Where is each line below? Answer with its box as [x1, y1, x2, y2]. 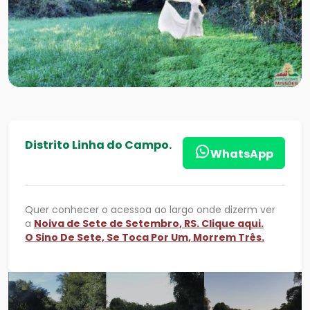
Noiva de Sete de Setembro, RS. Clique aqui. [34, 216, 264, 230]
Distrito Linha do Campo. [25, 136, 172, 153]
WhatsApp [210, 145, 273, 162]
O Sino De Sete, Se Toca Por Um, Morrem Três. [25, 230, 264, 244]
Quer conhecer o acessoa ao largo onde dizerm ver [25, 202, 275, 217]
